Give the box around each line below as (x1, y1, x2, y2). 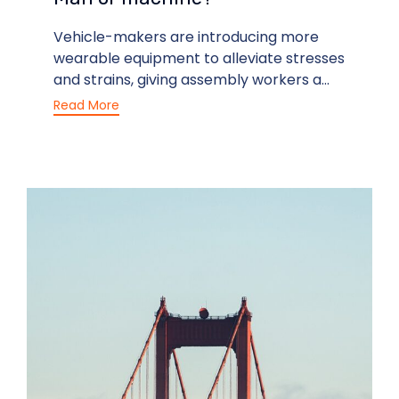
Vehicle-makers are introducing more (53, 27, 319, 48)
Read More (53, 95, 119, 114)
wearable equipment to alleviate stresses (53, 48, 345, 69)
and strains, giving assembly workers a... (53, 69, 330, 91)
